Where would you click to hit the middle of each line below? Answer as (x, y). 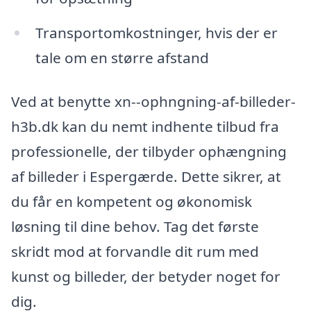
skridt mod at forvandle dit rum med (135, 252)
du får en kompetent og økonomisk (132, 202)
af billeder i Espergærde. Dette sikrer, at (146, 177)
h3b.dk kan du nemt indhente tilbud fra (145, 127)
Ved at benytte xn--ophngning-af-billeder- (153, 102)
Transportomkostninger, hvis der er (156, 32)
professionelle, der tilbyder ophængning (149, 152)
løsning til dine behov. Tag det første (135, 227)
